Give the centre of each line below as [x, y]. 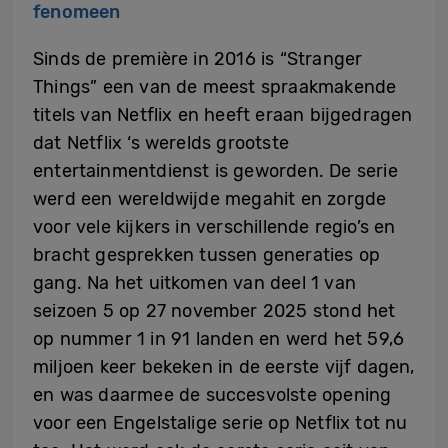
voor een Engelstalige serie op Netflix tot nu [220, 423]
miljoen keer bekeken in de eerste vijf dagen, [224, 367]
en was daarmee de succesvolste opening [212, 395]
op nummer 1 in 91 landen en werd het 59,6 [219, 339]
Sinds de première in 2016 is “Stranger [198, 59]
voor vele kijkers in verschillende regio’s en [214, 227]
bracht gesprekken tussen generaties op [207, 255]
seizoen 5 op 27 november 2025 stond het [214, 311]
